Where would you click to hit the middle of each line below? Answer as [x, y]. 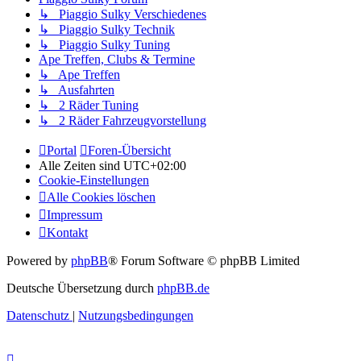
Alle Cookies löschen [101, 197]
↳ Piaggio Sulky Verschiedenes [122, 14]
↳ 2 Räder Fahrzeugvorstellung [122, 120]
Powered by [39, 261]
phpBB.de [183, 288]
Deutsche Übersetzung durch [82, 288]
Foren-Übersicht [129, 150]
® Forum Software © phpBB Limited [204, 261]
